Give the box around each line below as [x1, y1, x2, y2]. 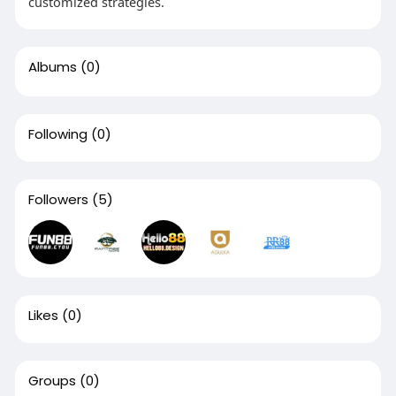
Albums [27, 57, 77, 76]
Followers [27, 190, 88, 209]
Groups [27, 371, 76, 390]
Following [27, 125, 88, 143]
